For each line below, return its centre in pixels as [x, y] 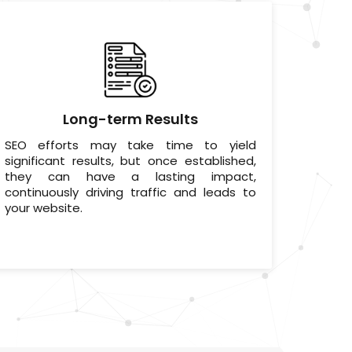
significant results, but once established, [130, 161]
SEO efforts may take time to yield [130, 145]
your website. [43, 208]
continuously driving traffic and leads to [130, 192]
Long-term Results [130, 119]
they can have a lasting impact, [130, 177]
